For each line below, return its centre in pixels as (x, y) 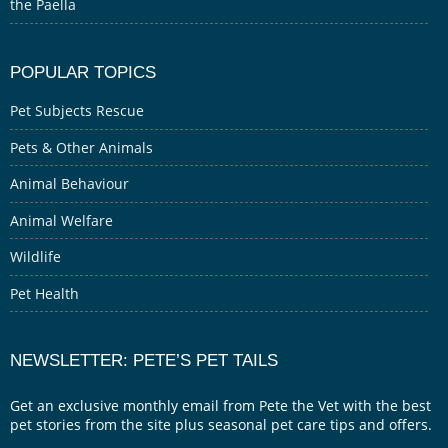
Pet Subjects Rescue (77, 111)
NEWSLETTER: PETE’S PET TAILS (144, 360)
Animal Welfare (61, 220)
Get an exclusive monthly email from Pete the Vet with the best (220, 406)
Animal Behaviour (69, 184)
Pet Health (44, 293)
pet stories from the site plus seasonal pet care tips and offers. (221, 425)
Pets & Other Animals (81, 147)
